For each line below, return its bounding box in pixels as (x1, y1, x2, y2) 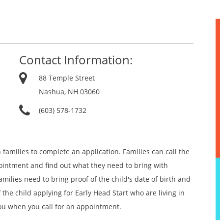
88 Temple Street (39, 73, 95, 82)
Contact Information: (19, 52, 133, 68)
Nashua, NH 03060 (39, 87, 100, 96)
